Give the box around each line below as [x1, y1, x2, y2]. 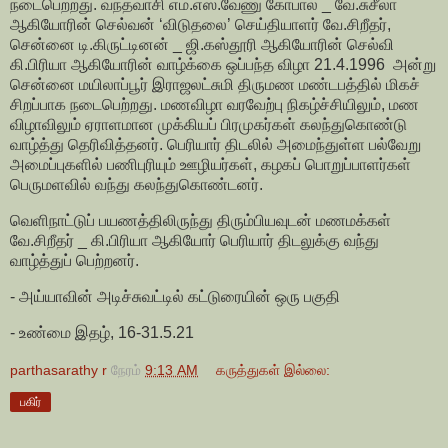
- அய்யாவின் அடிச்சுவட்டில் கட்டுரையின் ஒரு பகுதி [10, 288, 340, 306]
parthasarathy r [10, 361, 107, 378]
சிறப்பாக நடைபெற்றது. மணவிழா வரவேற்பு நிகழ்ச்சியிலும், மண [10, 96, 419, 114]
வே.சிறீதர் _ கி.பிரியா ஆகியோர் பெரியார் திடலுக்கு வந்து [10, 232, 379, 250]
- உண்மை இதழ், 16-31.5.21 [10, 323, 194, 341]
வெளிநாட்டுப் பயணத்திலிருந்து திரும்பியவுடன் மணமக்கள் [10, 212, 391, 230]
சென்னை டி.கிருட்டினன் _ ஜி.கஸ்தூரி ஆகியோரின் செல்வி [10, 36, 394, 54]
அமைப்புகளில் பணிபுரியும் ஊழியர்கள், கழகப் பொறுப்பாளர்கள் [10, 156, 411, 174]
